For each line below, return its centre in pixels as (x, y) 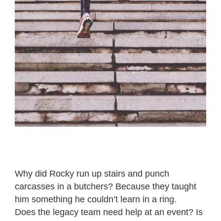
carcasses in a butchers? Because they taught (106, 187)
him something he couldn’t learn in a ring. (96, 200)
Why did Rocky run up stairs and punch (92, 174)
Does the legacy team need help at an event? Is (109, 212)
